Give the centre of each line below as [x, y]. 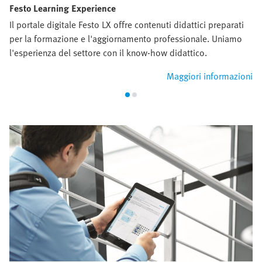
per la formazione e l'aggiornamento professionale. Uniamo [126, 38]
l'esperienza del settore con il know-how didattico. [108, 52]
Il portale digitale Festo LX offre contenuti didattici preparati [127, 24]
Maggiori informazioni [210, 76]
